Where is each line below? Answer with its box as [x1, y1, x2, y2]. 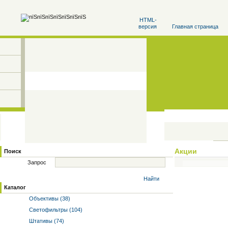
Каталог [4, 184, 26, 190]
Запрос [27, 159, 46, 165]
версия [138, 23, 157, 30]
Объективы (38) [27, 195, 70, 202]
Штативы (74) [27, 218, 64, 224]
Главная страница [172, 23, 218, 30]
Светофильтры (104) [27, 207, 82, 213]
